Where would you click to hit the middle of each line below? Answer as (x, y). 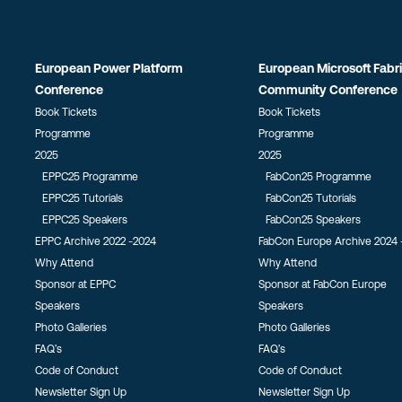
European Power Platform (109, 68)
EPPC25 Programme (91, 177)
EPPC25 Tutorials (83, 198)
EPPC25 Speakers (85, 220)
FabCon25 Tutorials (310, 198)
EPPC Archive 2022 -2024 (96, 241)
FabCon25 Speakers (313, 220)
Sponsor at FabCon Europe (322, 284)
